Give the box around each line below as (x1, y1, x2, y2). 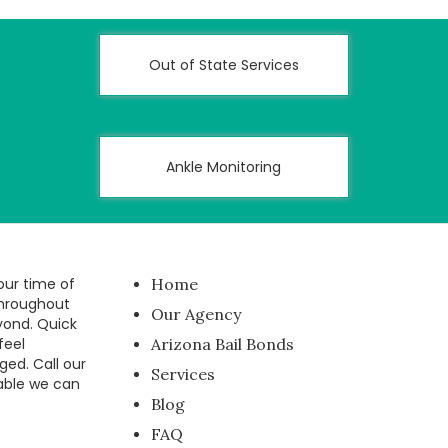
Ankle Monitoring (166, 157, 282, 177)
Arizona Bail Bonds (151, 334, 294, 354)
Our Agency (151, 304, 241, 324)
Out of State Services (148, 55, 299, 75)
